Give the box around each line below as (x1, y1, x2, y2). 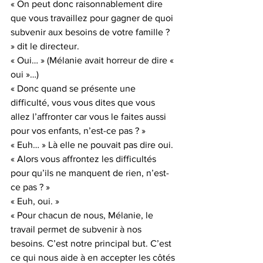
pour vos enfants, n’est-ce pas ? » (11, 126, 146, 136)
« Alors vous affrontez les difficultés (11, 154, 159, 164)
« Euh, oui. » (11, 196, 59, 206)
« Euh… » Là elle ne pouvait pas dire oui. (11, 140, 173, 150)
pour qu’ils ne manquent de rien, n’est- (11, 168, 169, 178)
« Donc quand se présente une (11, 83, 138, 93)
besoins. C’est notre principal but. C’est (11, 238, 174, 248)
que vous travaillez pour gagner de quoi (11, 13, 176, 23)
